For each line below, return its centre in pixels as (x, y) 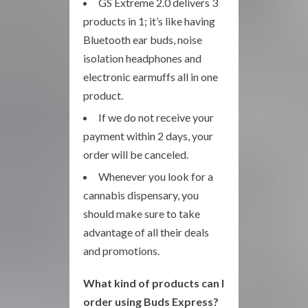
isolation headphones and (142, 58)
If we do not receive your (156, 117)
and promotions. (121, 251)
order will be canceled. (136, 154)
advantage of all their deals (146, 232)
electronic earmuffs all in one (151, 77)
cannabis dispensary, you (141, 195)
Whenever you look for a (156, 176)
